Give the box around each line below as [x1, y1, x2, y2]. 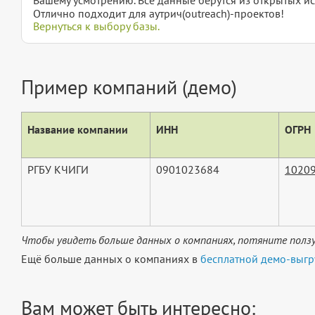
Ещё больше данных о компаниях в [21, 252, 200, 266]
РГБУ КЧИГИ [27, 162, 89, 176]
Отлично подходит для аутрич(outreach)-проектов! [33, 6, 284, 20]
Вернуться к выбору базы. [33, 18, 160, 33]
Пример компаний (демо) [21, 73, 237, 100]
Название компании [27, 122, 128, 136]
